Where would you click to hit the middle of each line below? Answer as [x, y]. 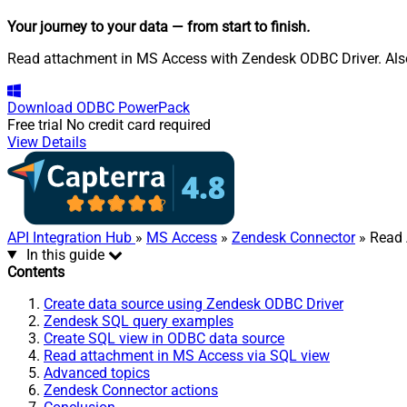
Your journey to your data [88, 26]
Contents [36, 272]
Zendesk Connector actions [131, 390]
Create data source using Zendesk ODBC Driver [194, 303]
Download [40, 107]
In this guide [65, 254]
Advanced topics [97, 372]
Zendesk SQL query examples [139, 321]
